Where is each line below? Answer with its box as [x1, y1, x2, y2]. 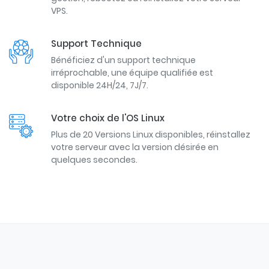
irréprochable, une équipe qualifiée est [51, 67, 213, 79]
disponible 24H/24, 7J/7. [51, 79, 148, 92]
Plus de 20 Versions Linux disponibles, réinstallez [51, 128, 250, 141]
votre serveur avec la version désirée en [51, 141, 219, 154]
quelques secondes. [51, 154, 138, 166]
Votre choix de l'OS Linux [51, 112, 165, 125]
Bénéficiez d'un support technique [51, 54, 196, 67]
